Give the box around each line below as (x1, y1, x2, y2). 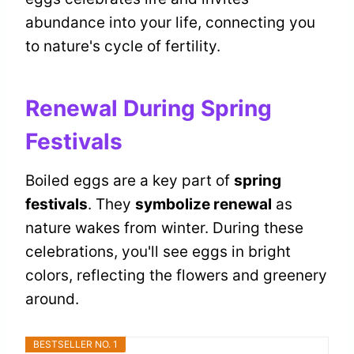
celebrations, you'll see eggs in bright (25, 243, 291, 262)
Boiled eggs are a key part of (25, 171, 234, 190)
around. (25, 290, 79, 309)
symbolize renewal (135, 195, 272, 214)
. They (88, 195, 135, 214)
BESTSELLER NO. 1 (33, 338, 118, 351)
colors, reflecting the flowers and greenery (25, 266, 327, 285)
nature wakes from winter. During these (25, 219, 303, 238)
